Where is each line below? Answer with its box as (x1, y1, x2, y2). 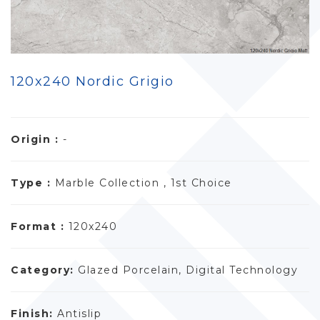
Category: (11, 264, 78, 277)
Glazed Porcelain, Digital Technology (78, 264, 298, 277)
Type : (11, 176, 55, 190)
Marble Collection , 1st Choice (54, 176, 232, 190)
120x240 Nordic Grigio (11, 74, 174, 90)
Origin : (11, 133, 63, 146)
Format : (11, 220, 69, 234)
